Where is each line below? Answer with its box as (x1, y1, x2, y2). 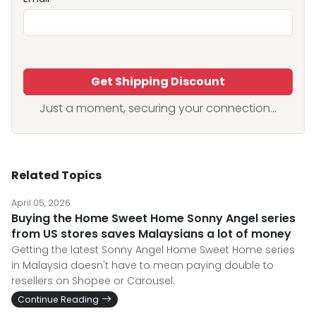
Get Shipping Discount (91, 73, 225, 90)
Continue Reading (18, 293, 99, 305)
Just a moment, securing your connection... (39, 100, 276, 116)
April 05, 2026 (11, 197, 71, 209)
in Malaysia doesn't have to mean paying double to (11, 258, 274, 272)
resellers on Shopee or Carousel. (11, 274, 175, 288)
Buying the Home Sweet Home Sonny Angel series (11, 210, 296, 226)
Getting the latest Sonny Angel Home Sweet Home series (11, 243, 295, 257)
